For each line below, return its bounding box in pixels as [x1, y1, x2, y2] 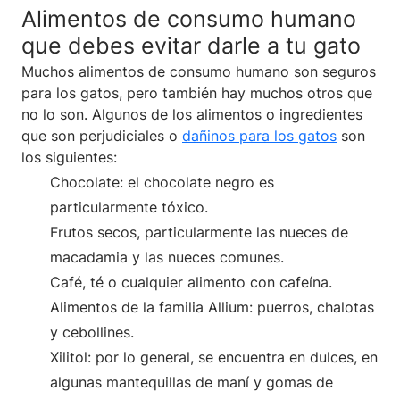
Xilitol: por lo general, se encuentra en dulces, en [50, 347, 378, 366]
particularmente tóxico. [50, 197, 208, 216]
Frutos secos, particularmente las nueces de [50, 222, 348, 241]
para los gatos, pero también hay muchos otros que [21, 83, 372, 102]
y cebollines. [50, 322, 134, 341]
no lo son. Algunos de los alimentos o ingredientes [21, 104, 362, 123]
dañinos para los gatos [182, 126, 337, 145]
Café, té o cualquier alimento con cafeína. [50, 272, 332, 291]
